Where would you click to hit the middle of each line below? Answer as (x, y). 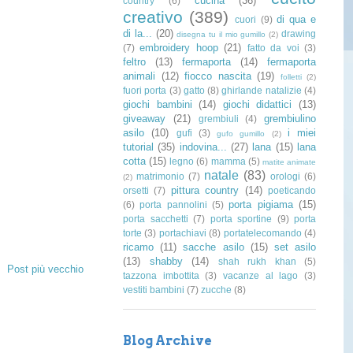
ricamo (138, 247)
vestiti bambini (154, 290)
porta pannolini (173, 205)
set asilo (295, 247)
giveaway (144, 119)
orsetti (136, 191)
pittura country (205, 191)
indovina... (203, 147)
